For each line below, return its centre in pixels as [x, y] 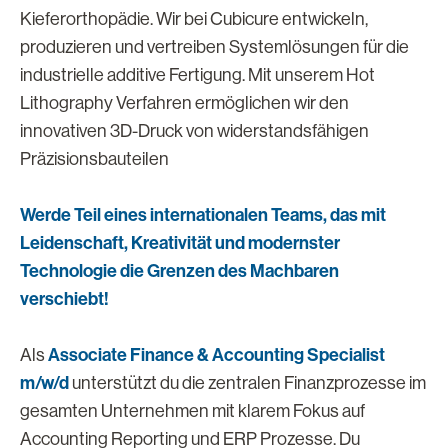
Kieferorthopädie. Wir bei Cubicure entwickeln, [194, 19]
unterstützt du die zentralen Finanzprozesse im [249, 383]
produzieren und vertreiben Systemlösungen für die [214, 47]
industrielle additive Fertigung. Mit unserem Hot [197, 75]
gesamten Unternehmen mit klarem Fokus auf [192, 411]
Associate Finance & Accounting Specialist [216, 355]
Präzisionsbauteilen [94, 159]
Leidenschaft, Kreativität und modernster [180, 243]
